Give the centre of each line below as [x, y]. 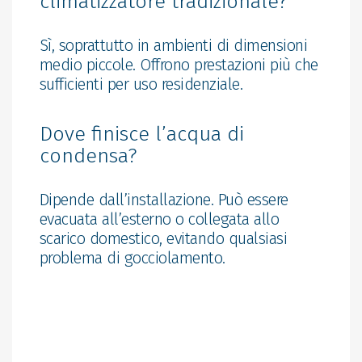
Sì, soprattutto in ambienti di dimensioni [173, 46]
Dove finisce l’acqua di [141, 135]
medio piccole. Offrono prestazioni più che [179, 65]
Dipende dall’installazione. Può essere [164, 200]
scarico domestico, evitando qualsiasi [163, 239]
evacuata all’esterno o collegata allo [159, 219]
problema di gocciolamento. [132, 258]
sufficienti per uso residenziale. [141, 84]
